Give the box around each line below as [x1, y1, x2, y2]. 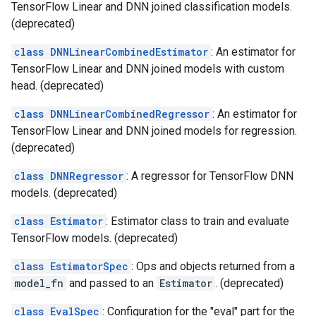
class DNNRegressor [14, 169, 123, 183]
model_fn [14, 276, 63, 290]
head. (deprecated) [11, 79, 104, 92]
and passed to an [66, 276, 157, 290]
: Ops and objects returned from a [131, 260, 295, 273]
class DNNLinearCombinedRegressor [14, 107, 209, 121]
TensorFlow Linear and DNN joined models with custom [11, 62, 284, 75]
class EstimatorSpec [14, 260, 128, 273]
